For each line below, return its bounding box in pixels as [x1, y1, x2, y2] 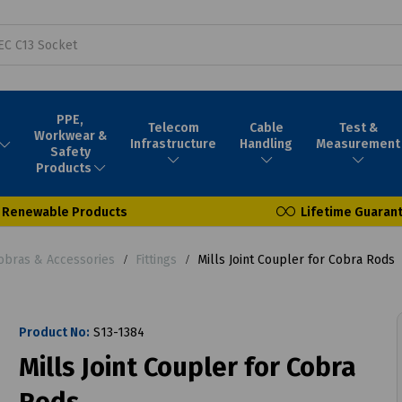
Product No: [18, 324, 90, 340]
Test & [338, 119, 378, 135]
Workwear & [33, 127, 107, 144]
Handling [240, 135, 293, 152]
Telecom [147, 119, 199, 135]
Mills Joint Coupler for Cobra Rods [194, 251, 395, 267]
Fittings [135, 251, 177, 267]
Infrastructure [130, 135, 217, 152]
